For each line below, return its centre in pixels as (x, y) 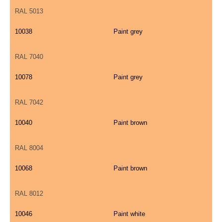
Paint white (129, 214)
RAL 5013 (29, 11)
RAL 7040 (29, 57)
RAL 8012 (29, 194)
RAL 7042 (29, 103)
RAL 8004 (29, 148)
